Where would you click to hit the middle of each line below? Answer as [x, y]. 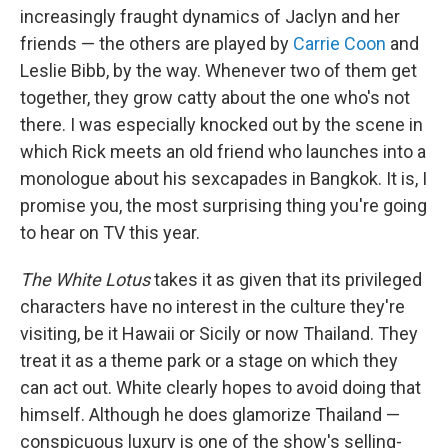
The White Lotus [85, 279]
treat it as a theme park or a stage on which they [209, 360]
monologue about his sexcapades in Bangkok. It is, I [223, 178]
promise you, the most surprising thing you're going [223, 205]
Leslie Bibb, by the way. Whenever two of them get [218, 70]
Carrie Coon [339, 43]
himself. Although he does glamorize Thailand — [210, 414]
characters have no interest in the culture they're [212, 306]
